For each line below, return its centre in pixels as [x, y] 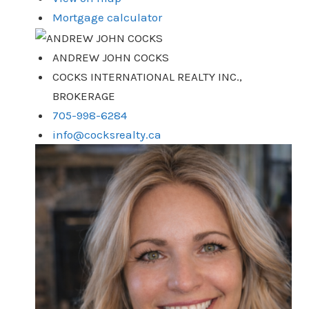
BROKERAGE [84, 96]
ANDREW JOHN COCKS [111, 57]
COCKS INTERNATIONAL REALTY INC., [148, 76]
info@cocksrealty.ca [107, 134]
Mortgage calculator [108, 17]
